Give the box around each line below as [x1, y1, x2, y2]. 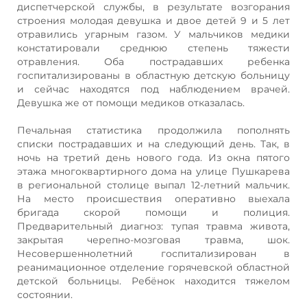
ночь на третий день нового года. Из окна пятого [17, 151, 290, 164]
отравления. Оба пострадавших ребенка [17, 55, 290, 68]
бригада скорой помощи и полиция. [17, 206, 290, 219]
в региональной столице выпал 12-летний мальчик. [17, 178, 290, 191]
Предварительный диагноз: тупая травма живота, [17, 219, 290, 232]
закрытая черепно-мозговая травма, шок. [17, 233, 290, 246]
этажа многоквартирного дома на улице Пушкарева [17, 164, 290, 177]
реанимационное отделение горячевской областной [17, 260, 290, 273]
